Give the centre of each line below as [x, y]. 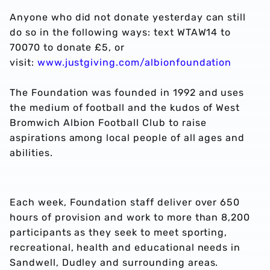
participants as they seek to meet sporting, [119, 232]
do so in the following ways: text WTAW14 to [121, 32]
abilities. [33, 153]
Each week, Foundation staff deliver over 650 [125, 202]
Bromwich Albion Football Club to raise [108, 123]
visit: [24, 62]
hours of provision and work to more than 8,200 [130, 217]
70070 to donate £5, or [67, 47]
